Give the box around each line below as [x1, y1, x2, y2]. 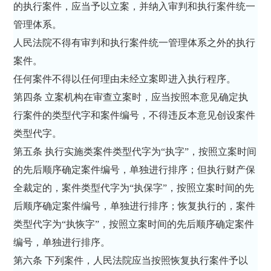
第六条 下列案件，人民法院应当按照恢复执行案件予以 [13, 255, 249, 266]
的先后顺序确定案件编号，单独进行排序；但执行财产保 [13, 164, 256, 175]
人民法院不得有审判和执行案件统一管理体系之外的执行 [13, 37, 256, 48]
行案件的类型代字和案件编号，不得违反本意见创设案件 [13, 109, 256, 120]
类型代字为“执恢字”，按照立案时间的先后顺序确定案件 [13, 218, 255, 229]
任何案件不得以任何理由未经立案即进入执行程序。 [13, 73, 239, 84]
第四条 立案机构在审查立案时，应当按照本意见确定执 [13, 91, 249, 102]
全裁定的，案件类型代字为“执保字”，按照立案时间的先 [13, 182, 255, 193]
